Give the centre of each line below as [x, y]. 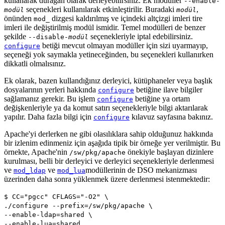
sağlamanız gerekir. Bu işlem [50, 98]
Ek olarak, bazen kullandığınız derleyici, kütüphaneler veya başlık [108, 80]
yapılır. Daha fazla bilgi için [49, 117]
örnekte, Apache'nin [37, 152]
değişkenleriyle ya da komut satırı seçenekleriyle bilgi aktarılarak [106, 107]
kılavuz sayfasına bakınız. [171, 117]
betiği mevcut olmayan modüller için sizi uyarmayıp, [124, 45]
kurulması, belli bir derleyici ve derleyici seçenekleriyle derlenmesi [109, 161]
